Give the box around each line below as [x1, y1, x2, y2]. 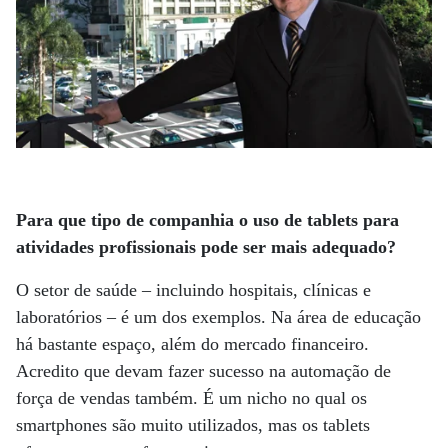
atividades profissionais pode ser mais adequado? [16, 237, 396, 258]
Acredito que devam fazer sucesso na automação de [16, 361, 391, 382]
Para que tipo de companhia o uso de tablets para [16, 210, 399, 231]
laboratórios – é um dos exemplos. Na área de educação [16, 307, 421, 328]
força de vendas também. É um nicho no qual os [16, 388, 367, 409]
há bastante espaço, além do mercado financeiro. [16, 334, 369, 355]
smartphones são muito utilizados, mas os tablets [16, 415, 370, 436]
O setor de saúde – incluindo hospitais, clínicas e [16, 280, 371, 301]
